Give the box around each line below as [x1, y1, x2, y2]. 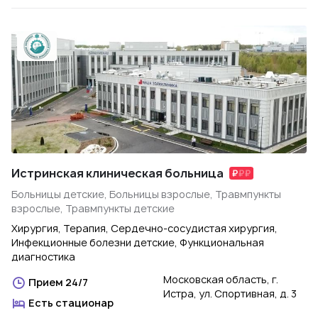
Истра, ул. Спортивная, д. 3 [163, 287, 297, 300]
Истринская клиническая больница [11, 165, 224, 181]
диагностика [11, 250, 75, 263]
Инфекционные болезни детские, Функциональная [11, 236, 264, 249]
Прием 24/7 [28, 275, 88, 289]
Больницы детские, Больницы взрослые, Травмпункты [11, 187, 281, 201]
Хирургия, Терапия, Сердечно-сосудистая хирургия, [11, 221, 278, 235]
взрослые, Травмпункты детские [11, 202, 175, 215]
